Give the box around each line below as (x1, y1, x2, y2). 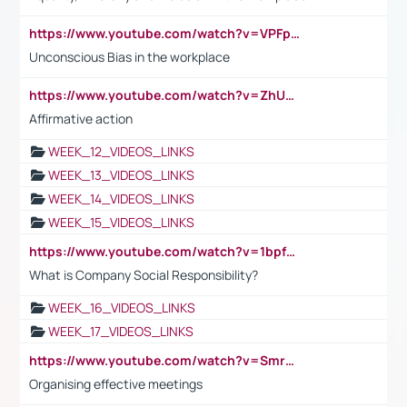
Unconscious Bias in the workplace (29, 47, 230, 65)
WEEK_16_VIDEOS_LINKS (48, 298, 195, 316)
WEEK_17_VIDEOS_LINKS (48, 322, 194, 340)
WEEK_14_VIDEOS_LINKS (48, 189, 194, 207)
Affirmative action (29, 109, 133, 127)
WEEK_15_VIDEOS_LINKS (48, 213, 194, 231)
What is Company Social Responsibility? (29, 265, 258, 283)
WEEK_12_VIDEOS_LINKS (48, 142, 194, 160)
